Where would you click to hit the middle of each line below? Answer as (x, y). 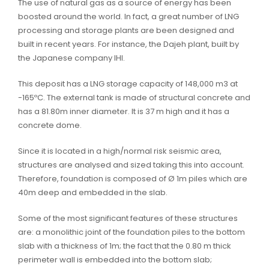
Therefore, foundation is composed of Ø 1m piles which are (133, 179)
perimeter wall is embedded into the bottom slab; (115, 260)
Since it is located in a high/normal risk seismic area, (120, 151)
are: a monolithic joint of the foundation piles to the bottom (131, 232)
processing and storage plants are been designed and (126, 31)
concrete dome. (50, 125)
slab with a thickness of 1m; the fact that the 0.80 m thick (125, 246)
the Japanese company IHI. (71, 58)
